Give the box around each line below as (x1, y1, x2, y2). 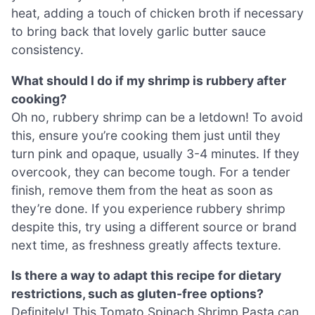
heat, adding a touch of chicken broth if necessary (11, 6, 304, 21)
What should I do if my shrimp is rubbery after (11, 72, 286, 88)
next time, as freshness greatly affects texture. (11, 237, 281, 252)
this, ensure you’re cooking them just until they (11, 127, 281, 143)
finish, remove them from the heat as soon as (11, 182, 273, 198)
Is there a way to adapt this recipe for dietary (11, 268, 281, 283)
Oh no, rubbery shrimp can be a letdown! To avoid (11, 109, 303, 124)
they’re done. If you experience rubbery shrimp (11, 200, 285, 216)
